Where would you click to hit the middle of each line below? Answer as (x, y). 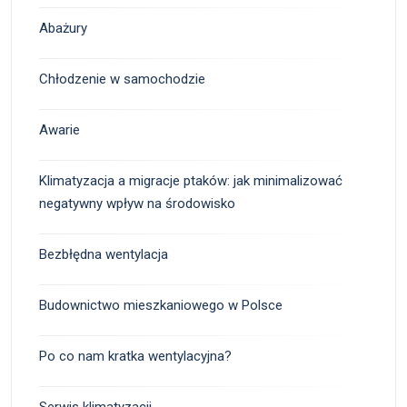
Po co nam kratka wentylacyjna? (135, 356)
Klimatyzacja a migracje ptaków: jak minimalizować (191, 180)
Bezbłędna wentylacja (104, 254)
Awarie (60, 129)
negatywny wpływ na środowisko (137, 203)
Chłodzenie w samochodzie (122, 79)
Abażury (63, 28)
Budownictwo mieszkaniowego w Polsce (161, 305)
